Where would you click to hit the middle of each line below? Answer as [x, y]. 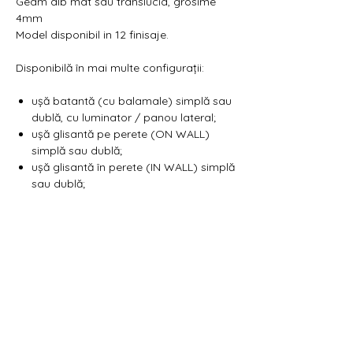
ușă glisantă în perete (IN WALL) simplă [133, 167]
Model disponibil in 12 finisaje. [92, 34]
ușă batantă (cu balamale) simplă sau [132, 100]
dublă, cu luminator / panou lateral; [124, 117]
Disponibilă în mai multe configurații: [110, 67]
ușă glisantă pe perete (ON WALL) [121, 134]
